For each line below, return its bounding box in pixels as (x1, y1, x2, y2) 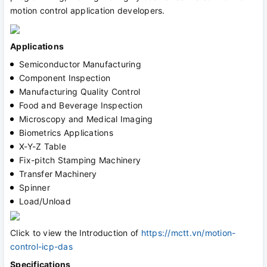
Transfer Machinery (19, 169, 97, 179)
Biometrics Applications (19, 128, 113, 138)
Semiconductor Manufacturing (19, 59, 141, 70)
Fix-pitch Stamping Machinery (19, 155, 141, 166)
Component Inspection (19, 73, 110, 83)
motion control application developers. (10, 5, 165, 16)
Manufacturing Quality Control (19, 86, 141, 97)
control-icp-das (10, 241, 73, 252)
